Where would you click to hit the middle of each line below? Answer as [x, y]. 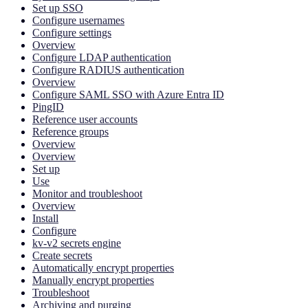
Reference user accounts [85, 120]
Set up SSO [58, 8]
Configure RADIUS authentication [108, 70]
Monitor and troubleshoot [87, 194]
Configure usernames [78, 21]
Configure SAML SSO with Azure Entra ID [128, 95]
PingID [48, 107]
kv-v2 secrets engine [77, 243]
